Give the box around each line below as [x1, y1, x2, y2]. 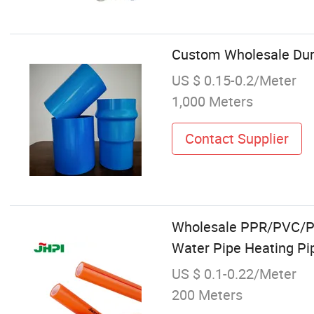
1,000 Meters [171, 92, 253, 111]
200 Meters [171, 285, 243, 304]
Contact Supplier [184, 128, 289, 148]
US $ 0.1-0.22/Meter [171, 264, 296, 283]
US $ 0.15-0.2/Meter [171, 71, 296, 90]
